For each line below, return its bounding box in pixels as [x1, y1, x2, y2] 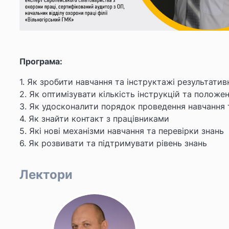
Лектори [19, 167, 73, 182]
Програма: [19, 56, 62, 67]
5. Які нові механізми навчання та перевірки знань [19, 126, 224, 136]
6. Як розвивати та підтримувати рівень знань [19, 138, 207, 149]
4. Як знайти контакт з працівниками [19, 113, 169, 124]
